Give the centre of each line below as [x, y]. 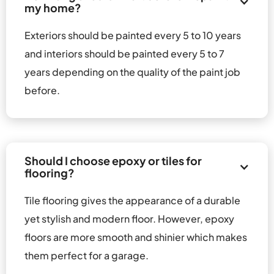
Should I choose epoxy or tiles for [114, 160]
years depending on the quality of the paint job [133, 72]
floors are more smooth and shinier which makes [137, 237]
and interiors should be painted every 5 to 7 [125, 53]
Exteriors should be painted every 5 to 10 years [134, 35]
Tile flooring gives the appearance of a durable [133, 200]
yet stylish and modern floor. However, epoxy [130, 218]
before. [42, 90]
